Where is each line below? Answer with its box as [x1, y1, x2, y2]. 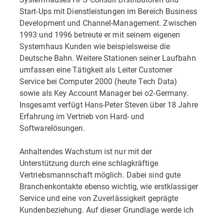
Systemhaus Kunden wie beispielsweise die [19, 41, 170, 51]
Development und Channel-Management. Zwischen [19, 18, 197, 28]
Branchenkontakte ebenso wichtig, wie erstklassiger [19, 181, 198, 191]
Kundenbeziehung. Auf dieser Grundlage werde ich [19, 204, 194, 215]
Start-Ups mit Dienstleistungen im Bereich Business [19, 6, 197, 16]
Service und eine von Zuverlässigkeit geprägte [19, 193, 179, 203]
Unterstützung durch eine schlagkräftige [19, 158, 158, 168]
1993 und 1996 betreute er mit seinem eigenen [19, 29, 181, 39]
